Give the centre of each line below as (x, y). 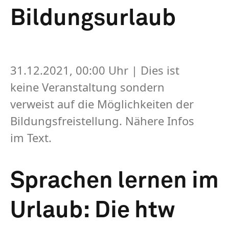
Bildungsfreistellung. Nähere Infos (102, 120)
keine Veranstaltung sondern (87, 87)
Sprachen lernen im (114, 181)
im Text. (31, 137)
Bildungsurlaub (93, 18)
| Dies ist (155, 70)
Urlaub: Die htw (93, 211)
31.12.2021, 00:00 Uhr (71, 70)
